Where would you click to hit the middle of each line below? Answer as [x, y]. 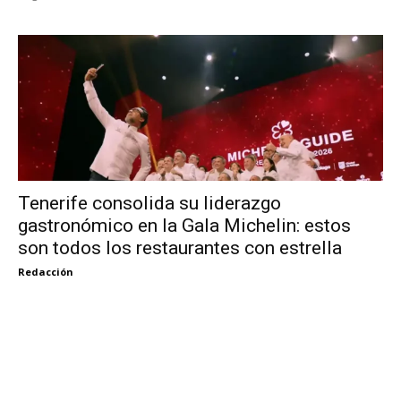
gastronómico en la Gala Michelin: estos [184, 226]
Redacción [46, 272]
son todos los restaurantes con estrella [180, 248]
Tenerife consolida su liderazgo [149, 204]
